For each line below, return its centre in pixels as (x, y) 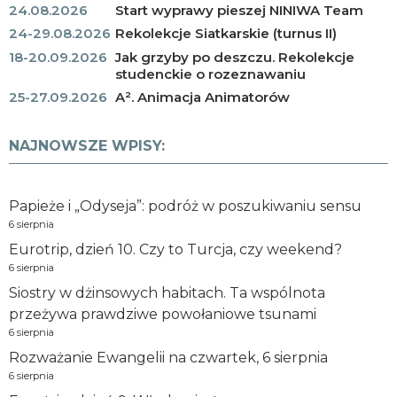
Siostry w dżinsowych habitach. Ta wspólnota (167, 293)
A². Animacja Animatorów (202, 97)
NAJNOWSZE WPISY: (87, 146)
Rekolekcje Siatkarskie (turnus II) (226, 33)
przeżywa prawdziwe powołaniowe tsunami (163, 314)
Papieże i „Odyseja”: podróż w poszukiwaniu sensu (185, 206)
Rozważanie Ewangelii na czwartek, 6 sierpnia (168, 358)
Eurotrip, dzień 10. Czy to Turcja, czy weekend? (175, 249)
